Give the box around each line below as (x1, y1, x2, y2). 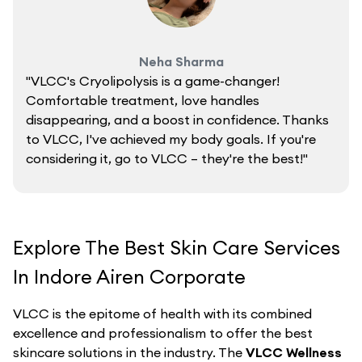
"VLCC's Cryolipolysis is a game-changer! (26, 73, 280, 90)
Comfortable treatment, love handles (26, 92, 259, 109)
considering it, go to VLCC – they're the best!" (26, 150, 308, 167)
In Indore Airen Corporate (13, 264, 246, 289)
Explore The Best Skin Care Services (13, 235, 340, 260)
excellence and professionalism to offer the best (13, 325, 313, 342)
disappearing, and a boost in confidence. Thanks (26, 112, 329, 128)
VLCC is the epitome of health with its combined (13, 305, 312, 322)
